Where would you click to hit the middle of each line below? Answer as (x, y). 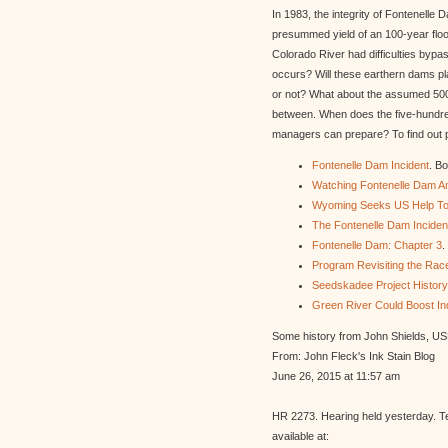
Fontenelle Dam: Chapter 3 (377, 245)
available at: (300, 436)
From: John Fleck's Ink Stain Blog (353, 356)
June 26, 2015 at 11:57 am (336, 376)
